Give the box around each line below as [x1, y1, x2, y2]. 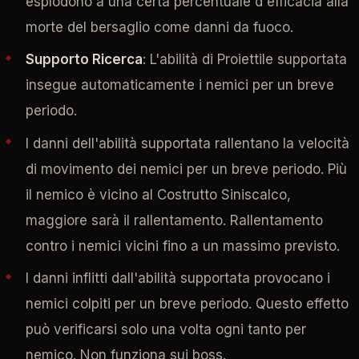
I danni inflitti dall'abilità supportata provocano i [25, 270, 330, 287]
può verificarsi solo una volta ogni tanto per [25, 321, 306, 338]
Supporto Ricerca [25, 51, 143, 68]
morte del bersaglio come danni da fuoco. [25, 18, 293, 35]
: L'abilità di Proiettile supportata [142, 51, 347, 68]
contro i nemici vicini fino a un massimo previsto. [25, 237, 340, 254]
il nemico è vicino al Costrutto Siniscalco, [25, 186, 291, 203]
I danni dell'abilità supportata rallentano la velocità [25, 135, 349, 151]
